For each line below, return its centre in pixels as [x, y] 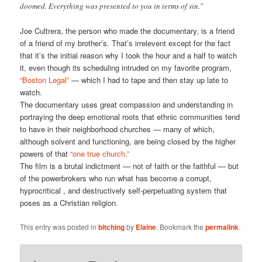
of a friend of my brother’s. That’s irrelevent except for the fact [125, 43]
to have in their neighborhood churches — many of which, [118, 129]
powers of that [45, 154]
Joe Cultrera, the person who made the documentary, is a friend [127, 31]
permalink [222, 227]
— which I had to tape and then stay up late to [150, 80]
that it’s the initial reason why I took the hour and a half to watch [129, 56]
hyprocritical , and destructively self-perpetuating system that [124, 191]
